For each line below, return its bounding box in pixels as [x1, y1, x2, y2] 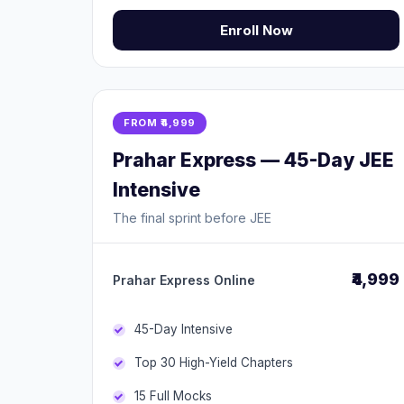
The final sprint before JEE [113, 210, 271, 225]
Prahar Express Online [113, 272, 255, 288]
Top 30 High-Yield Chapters [134, 355, 293, 370]
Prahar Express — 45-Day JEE [113, 149, 394, 171]
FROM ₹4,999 [124, 116, 196, 129]
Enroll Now [219, 22, 293, 39]
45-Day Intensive [134, 322, 233, 336]
